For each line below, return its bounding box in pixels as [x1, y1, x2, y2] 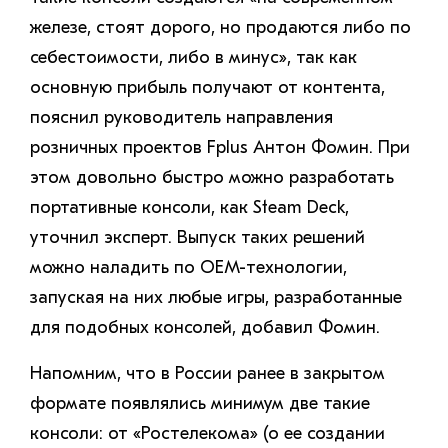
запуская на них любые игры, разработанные [30, 286, 402, 308]
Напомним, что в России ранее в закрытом [30, 362, 385, 384]
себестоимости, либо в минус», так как [30, 46, 357, 68]
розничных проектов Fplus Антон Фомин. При [30, 136, 410, 158]
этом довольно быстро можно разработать [30, 166, 394, 188]
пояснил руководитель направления [30, 106, 333, 128]
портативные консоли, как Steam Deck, [30, 196, 349, 218]
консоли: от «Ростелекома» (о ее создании [30, 422, 385, 444]
